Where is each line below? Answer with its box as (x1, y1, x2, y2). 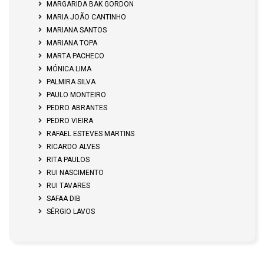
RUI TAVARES (47, 181, 90, 190)
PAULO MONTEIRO (47, 91, 106, 99)
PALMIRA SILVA (47, 78, 95, 86)
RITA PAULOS (47, 156, 90, 164)
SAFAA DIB (47, 194, 81, 203)
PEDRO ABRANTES (47, 104, 107, 112)
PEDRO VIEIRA (47, 117, 93, 125)
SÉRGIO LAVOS (47, 207, 95, 216)
